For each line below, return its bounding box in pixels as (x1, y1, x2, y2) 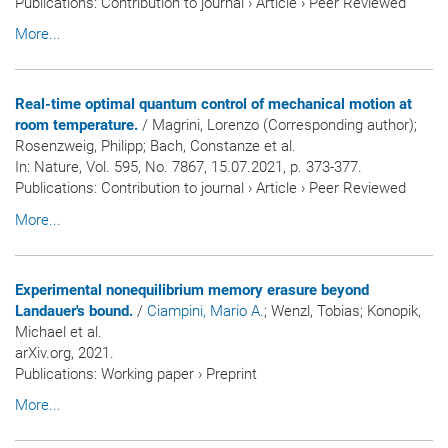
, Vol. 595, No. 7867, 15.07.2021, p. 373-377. (79, 158, 362, 177)
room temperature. (15, 116, 138, 135)
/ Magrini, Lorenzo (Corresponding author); (138, 116, 417, 135)
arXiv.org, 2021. (15, 343, 114, 362)
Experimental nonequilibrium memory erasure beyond (15, 280, 369, 299)
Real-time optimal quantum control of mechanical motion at (15, 95, 412, 114)
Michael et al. (15, 322, 102, 341)
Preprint (206, 364, 257, 383)
